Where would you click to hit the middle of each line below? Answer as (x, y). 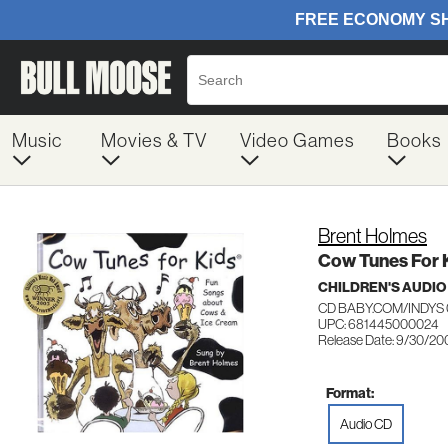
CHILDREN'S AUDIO (382, 287)
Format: (350, 393)
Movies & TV (153, 140)
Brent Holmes (372, 236)
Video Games (297, 140)
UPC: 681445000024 (378, 324)
